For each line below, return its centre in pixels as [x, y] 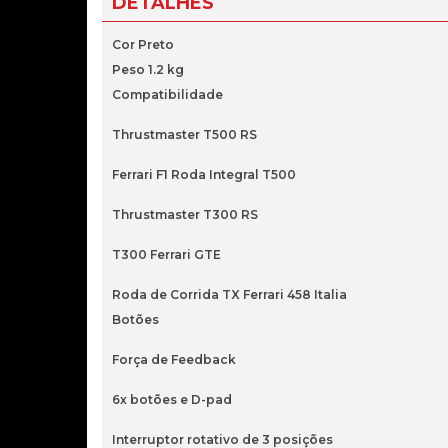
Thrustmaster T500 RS [184, 134]
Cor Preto [143, 44]
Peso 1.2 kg [148, 69]
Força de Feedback [174, 359]
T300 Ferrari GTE [166, 254]
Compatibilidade [167, 94]
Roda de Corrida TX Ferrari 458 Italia [229, 294]
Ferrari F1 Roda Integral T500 [204, 174]
